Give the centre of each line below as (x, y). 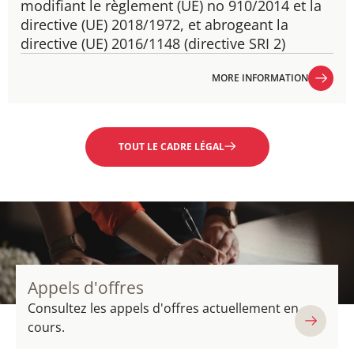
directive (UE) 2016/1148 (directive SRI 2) (153, 43)
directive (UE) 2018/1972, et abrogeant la (154, 24)
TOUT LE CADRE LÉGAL (171, 147)
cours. (46, 327)
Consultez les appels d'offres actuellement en (163, 308)
